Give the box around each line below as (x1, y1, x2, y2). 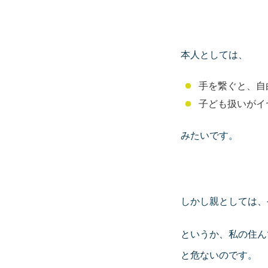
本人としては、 (181, 49, 248, 60)
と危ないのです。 (181, 249, 257, 260)
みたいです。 (181, 130, 238, 141)
